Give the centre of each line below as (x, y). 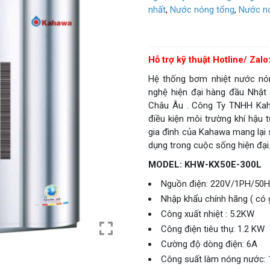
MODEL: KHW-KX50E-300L (205, 146)
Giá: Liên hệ (180, 13)
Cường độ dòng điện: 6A (209, 226)
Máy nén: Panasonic (201, 256)
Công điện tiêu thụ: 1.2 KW (213, 211)
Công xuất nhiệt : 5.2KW (208, 196)
